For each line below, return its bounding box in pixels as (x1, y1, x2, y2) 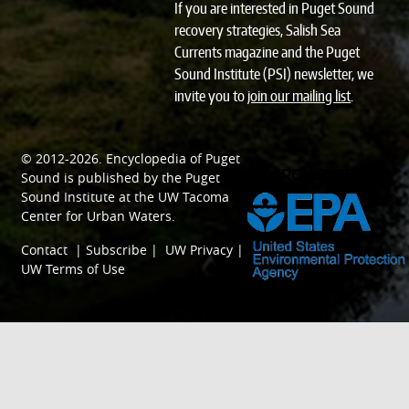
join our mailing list (247, 87, 351, 106)
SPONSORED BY (272, 165, 388, 184)
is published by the (60, 169, 186, 187)
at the (115, 188, 159, 206)
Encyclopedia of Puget (106, 150, 241, 168)
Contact (21, 241, 68, 259)
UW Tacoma (158, 188, 230, 206)
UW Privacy (165, 241, 234, 259)
